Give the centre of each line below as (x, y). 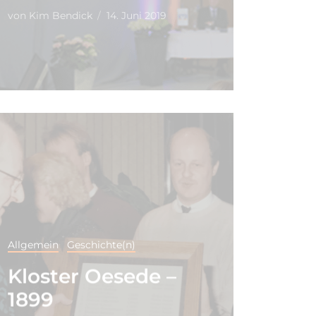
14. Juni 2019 (136, 15)
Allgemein (33, 244)
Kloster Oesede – (92, 275)
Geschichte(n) (101, 244)
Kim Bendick (59, 15)
